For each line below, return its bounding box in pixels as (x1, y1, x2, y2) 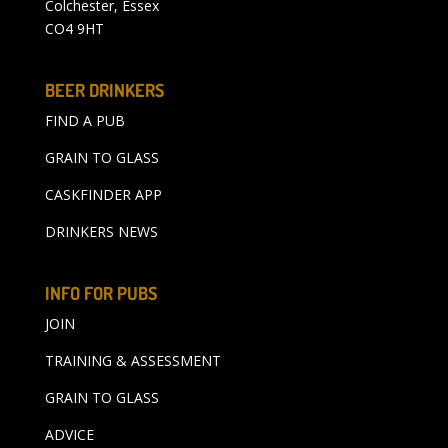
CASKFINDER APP (44, 184, 162, 204)
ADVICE (44, 424, 94, 444)
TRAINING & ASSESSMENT (44, 350, 221, 370)
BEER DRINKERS (44, 78, 164, 101)
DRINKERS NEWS (44, 221, 158, 241)
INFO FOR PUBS (44, 281, 157, 304)
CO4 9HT (44, 18, 104, 38)
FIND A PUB (44, 110, 125, 130)
